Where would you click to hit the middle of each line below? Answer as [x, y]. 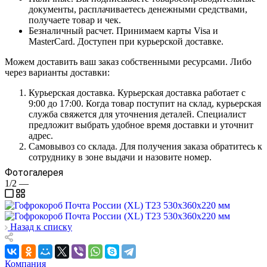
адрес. [41, 135]
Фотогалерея [34, 172]
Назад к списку [41, 226]
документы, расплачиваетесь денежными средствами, [138, 9]
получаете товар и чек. [75, 20]
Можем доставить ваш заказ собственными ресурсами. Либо [128, 61]
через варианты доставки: [57, 72]
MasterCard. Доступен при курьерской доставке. [126, 41]
